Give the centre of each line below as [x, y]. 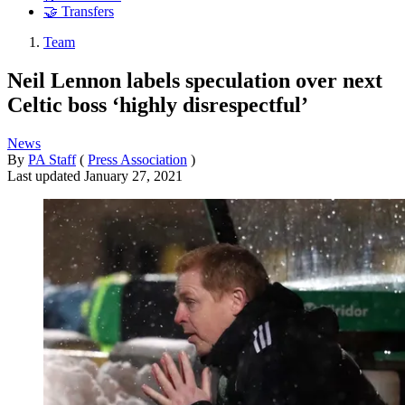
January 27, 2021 [133, 175]
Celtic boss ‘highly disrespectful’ [158, 104]
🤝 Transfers [79, 12]
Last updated [46, 175]
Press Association [137, 159]
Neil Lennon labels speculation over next [195, 80]
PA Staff [52, 159]
